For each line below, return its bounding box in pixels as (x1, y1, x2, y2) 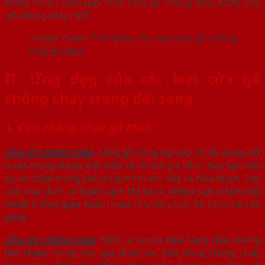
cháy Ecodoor (28, 44, 86, 57)
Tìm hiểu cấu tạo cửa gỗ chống (91, 31, 237, 44)
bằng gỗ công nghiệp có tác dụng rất (94, 146, 261, 159)
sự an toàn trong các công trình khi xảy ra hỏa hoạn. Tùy (5, 172, 260, 185)
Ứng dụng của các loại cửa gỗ (29, 69, 261, 89)
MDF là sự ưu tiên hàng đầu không (99, 233, 261, 247)
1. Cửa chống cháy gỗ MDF (5, 119, 150, 135)
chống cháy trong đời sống (5, 88, 193, 108)
